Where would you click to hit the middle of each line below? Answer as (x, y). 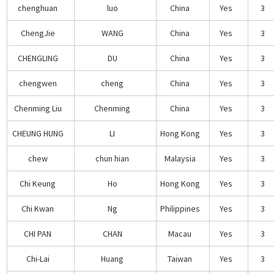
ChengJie (38, 33)
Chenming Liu (38, 108)
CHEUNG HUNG (38, 133)
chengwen (38, 83)
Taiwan (180, 258)
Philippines (180, 208)
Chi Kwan (38, 208)
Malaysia (180, 158)
